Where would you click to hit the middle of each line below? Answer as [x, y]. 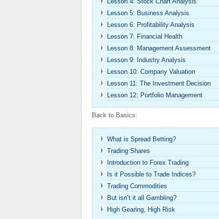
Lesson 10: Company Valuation [151, 72]
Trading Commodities [137, 186]
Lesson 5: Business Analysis [148, 13]
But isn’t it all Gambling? [142, 198]
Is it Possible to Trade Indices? [151, 174]
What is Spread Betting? [142, 139]
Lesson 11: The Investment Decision [159, 83]
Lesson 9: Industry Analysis [146, 60]
